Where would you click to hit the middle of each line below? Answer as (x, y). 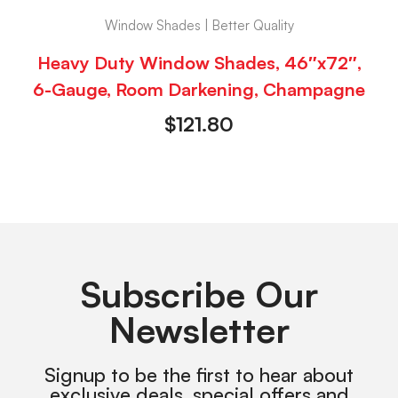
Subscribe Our (199, 294)
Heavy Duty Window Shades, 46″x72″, (199, 62)
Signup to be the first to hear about (199, 374)
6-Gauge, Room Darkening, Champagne (199, 89)
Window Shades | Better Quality (199, 26)
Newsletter (199, 329)
